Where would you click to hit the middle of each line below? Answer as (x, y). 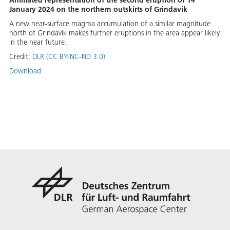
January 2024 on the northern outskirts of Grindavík (98, 9)
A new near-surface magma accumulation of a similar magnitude (110, 24)
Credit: (21, 57)
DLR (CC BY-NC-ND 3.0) (69, 57)
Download (25, 71)
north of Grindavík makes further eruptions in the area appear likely (114, 33)
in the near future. (38, 42)
